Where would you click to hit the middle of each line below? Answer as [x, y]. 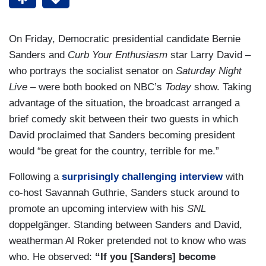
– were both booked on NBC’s [96, 87]
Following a [35, 177]
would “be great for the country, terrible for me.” [114, 151]
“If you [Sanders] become [155, 257]
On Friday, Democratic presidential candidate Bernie [125, 39]
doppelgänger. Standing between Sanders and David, [126, 225]
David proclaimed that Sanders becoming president [122, 135]
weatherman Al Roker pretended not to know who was [128, 241]
